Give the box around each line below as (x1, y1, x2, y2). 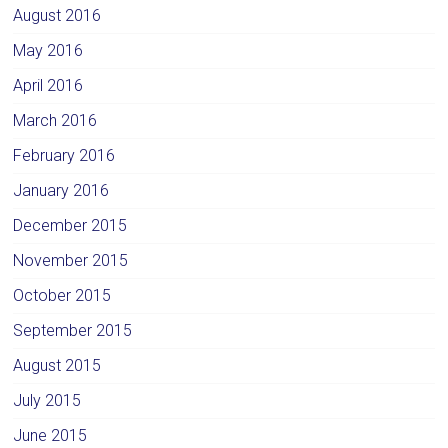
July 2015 (13, 390, 82, 410)
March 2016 (13, 110, 98, 130)
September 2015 (13, 320, 133, 340)
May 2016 (13, 40, 84, 60)
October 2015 (13, 285, 112, 305)
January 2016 (13, 180, 110, 200)
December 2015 (13, 215, 128, 235)
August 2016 (13, 5, 102, 25)
